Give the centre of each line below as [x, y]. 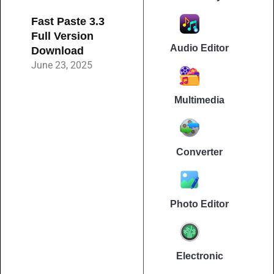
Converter [199, 152]
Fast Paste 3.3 [68, 21]
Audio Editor [199, 48]
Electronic [199, 256]
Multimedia [199, 100]
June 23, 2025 [62, 65]
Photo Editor [199, 204]
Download [57, 50]
